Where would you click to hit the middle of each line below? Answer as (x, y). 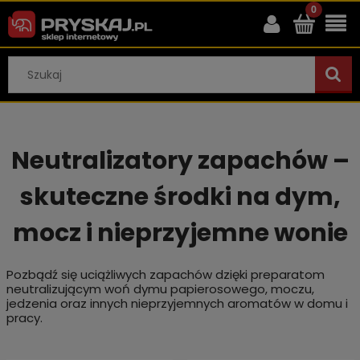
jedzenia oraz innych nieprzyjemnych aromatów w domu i (177, 304)
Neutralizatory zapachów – (180, 161)
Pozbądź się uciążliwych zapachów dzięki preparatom (165, 275)
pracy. (24, 318)
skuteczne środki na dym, (180, 197)
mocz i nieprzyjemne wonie (180, 233)
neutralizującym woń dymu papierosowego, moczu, (160, 289)
